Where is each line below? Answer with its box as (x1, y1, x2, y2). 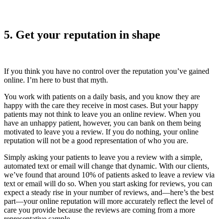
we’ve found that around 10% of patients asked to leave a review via (4, 171, 215, 179)
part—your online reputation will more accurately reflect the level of (4, 197, 213, 206)
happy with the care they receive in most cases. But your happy (4, 101, 198, 110)
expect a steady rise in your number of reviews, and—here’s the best (4, 188, 214, 197)
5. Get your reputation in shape (4, 28, 160, 42)
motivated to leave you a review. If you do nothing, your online (4, 128, 198, 136)
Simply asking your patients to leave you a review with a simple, (4, 153, 202, 162)
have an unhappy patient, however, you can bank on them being (4, 119, 201, 128)
